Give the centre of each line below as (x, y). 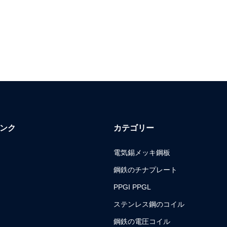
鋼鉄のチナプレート (146, 170)
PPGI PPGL (133, 187)
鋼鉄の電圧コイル (142, 222)
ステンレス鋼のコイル (149, 204)
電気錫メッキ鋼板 (142, 153)
